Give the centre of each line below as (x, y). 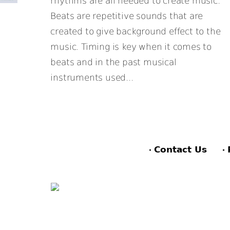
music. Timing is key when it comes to (131, 47)
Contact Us (180, 149)
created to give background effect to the (136, 31)
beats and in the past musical (113, 62)
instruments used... (92, 78)
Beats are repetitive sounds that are (127, 16)
